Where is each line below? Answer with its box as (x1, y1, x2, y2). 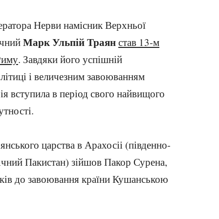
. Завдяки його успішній (18, 52, 122, 66)
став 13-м (118, 35, 159, 49)
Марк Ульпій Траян (23, 35, 116, 49)
